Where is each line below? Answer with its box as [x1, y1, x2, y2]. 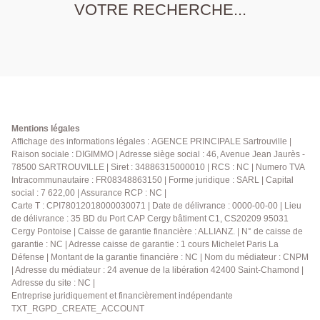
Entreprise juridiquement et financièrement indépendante [11, 291, 233, 301]
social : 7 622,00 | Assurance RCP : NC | [11, 188, 166, 199]
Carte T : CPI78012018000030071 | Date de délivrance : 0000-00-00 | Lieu [11, 201, 301, 211]
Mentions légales [11, 124, 80, 134]
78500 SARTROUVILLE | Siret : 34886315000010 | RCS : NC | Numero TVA [11, 162, 304, 173]
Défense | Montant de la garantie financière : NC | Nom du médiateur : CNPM [11, 252, 309, 263]
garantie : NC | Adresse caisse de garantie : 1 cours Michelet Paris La [11, 239, 279, 250]
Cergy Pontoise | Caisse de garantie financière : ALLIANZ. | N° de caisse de [11, 226, 303, 237]
